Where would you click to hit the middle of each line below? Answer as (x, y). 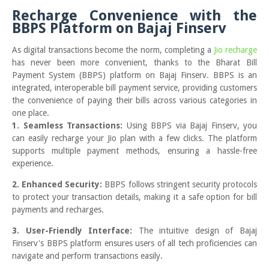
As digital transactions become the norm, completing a (113, 50)
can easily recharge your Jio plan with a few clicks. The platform (134, 138)
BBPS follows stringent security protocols (180, 185)
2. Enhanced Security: (57, 185)
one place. (31, 113)
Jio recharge (235, 50)
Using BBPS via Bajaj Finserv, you (192, 126)
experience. (33, 164)
